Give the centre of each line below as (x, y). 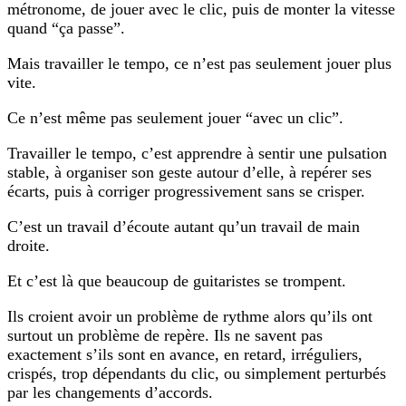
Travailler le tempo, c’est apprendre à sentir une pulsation (197, 153)
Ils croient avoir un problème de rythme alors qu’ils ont (190, 316)
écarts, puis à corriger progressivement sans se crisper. (186, 191)
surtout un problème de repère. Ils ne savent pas (165, 335)
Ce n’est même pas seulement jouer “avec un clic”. (175, 117)
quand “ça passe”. (66, 28)
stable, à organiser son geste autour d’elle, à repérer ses (189, 172)
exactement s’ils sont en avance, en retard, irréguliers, (185, 354)
